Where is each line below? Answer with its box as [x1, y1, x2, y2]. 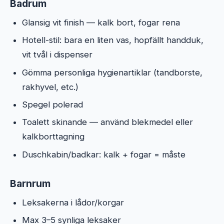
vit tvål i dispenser [22, 49, 92, 60]
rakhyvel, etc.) [22, 81, 78, 92]
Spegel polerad [22, 99, 83, 109]
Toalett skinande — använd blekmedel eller [22, 117, 193, 127]
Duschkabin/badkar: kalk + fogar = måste [22, 149, 185, 159]
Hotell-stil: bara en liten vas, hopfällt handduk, [22, 35, 203, 45]
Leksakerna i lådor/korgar [22, 197, 124, 207]
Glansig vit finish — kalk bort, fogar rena [22, 17, 180, 27]
